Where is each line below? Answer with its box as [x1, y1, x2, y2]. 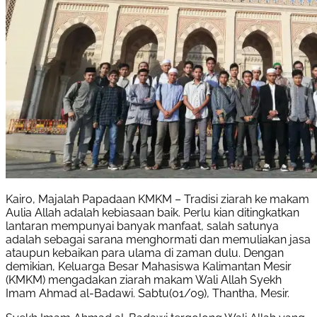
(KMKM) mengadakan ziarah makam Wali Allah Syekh [6, 273, 282, 287]
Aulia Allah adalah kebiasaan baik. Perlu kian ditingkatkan [6, 206, 299, 220]
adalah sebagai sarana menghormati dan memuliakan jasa [6, 233, 311, 247]
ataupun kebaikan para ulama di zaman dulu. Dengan [6, 246, 284, 260]
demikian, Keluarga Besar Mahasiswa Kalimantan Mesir [6, 260, 292, 274]
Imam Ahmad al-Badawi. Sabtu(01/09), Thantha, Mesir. [6, 287, 289, 301]
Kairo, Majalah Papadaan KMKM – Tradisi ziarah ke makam [6, 192, 309, 207]
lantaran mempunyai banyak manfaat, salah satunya [6, 219, 279, 234]
